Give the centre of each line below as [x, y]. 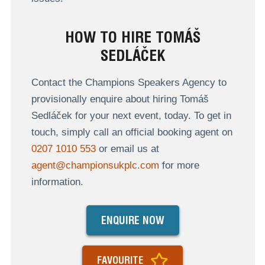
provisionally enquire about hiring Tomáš [120, 99]
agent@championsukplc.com [95, 165]
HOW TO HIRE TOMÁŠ [132, 37]
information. [57, 182]
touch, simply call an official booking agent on [132, 132]
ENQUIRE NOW [132, 221]
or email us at [127, 148]
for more [179, 165]
